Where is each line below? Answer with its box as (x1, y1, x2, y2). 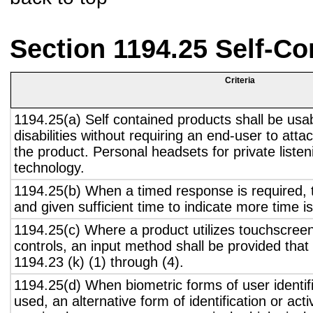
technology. (14, 160, 85, 175)
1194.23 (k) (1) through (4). (14, 254, 184, 270)
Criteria (224, 75, 255, 85)
